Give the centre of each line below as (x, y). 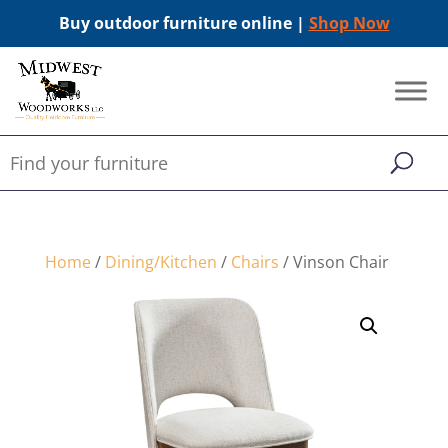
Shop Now (349, 23)
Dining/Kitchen (160, 262)
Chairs (254, 262)
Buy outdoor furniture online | (183, 23)
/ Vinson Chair (333, 262)
